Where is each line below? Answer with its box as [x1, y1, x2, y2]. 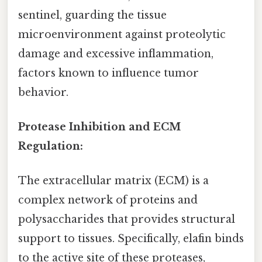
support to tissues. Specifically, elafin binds [18, 232, 244, 246]
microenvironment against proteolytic [18, 27, 226, 41]
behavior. [18, 85, 68, 99]
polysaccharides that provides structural [18, 213, 235, 226]
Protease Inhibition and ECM [18, 120, 181, 133]
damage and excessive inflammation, [18, 47, 213, 60]
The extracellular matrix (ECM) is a [18, 174, 209, 188]
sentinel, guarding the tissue [18, 8, 167, 22]
